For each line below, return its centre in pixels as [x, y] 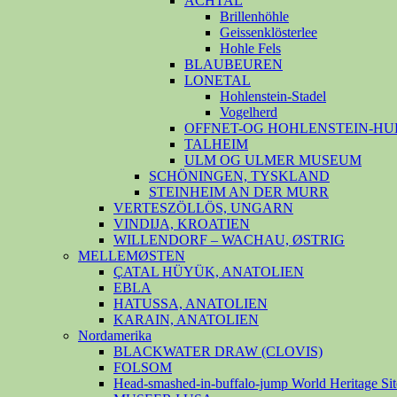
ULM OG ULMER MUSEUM [273, 160]
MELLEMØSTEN [132, 255]
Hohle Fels [250, 48]
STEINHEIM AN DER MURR [239, 191]
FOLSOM [143, 367]
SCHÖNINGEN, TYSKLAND [239, 175]
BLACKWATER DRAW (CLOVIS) [218, 351]
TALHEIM [216, 144]
